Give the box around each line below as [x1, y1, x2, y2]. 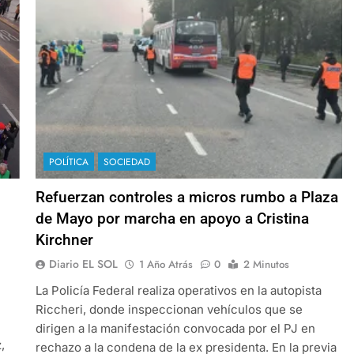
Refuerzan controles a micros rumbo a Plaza [35, 187, 338, 206]
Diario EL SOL [48, 255, 118, 272]
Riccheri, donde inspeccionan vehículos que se [35, 301, 303, 317]
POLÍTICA [48, 154, 88, 169]
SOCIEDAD [103, 154, 150, 169]
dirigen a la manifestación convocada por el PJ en [35, 320, 315, 336]
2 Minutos [243, 256, 289, 272]
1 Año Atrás [138, 256, 193, 272]
